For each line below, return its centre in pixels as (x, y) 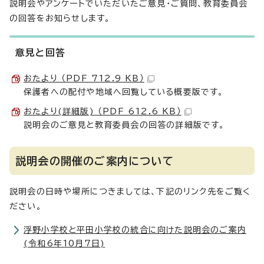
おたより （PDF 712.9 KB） (84, 78)
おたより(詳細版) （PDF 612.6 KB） (103, 111)
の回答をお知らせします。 (60, 18)
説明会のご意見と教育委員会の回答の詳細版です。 (124, 125)
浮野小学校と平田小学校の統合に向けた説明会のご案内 (135, 230)
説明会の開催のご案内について (95, 161)
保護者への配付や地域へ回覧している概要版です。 (124, 92)
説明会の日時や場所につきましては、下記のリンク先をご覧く (130, 192)
